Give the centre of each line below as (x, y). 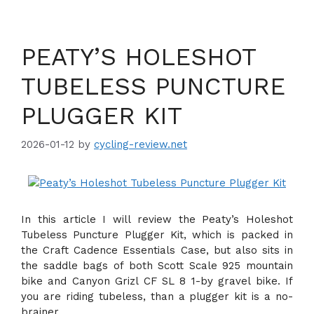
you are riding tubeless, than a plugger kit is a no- (157, 296)
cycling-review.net (141, 144)
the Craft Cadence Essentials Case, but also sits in (157, 250)
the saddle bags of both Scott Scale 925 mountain (157, 266)
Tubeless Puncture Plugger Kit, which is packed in (157, 235)
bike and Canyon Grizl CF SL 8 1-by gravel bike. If (157, 281)
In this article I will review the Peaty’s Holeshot (157, 219)
